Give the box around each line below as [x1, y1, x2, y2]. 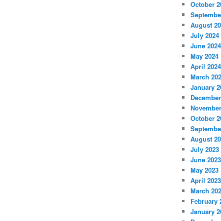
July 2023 [190, 144, 219, 154]
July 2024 [190, 30, 219, 40]
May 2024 [190, 51, 219, 61]
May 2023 [190, 165, 219, 175]
